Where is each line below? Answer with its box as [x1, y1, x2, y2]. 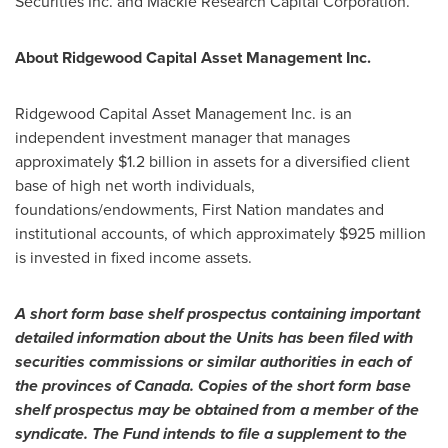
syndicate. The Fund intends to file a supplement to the [15, 422, 407, 445]
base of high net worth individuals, [15, 174, 255, 197]
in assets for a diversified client [192, 150, 410, 173]
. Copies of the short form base [190, 374, 411, 397]
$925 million [339, 222, 426, 245]
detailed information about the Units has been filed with [15, 326, 413, 349]
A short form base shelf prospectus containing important [15, 302, 420, 325]
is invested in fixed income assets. [15, 246, 252, 269]
